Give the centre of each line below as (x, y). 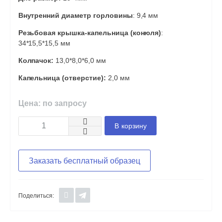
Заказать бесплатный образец (84, 161)
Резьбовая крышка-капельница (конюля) (90, 33)
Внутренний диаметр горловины (75, 16)
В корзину (131, 126)
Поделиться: (36, 196)
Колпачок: (36, 61)
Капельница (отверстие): (63, 78)
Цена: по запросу (52, 104)
